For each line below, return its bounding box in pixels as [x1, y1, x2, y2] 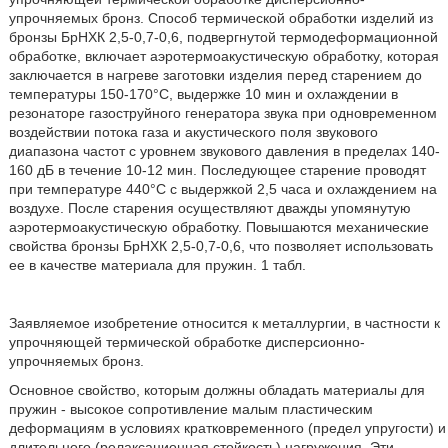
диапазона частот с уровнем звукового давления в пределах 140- [8, 143, 440, 159]
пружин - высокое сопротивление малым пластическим [8, 401, 373, 417]
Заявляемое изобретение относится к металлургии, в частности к [8, 315, 440, 331]
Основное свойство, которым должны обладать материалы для [8, 382, 425, 398]
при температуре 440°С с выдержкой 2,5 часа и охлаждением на [8, 181, 437, 197]
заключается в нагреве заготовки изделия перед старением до [8, 67, 422, 83]
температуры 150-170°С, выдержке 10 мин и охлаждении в [8, 86, 398, 102]
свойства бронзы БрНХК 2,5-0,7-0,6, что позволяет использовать [8, 238, 433, 254]
